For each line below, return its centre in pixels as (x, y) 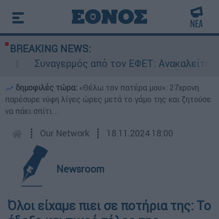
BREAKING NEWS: (50, 49)
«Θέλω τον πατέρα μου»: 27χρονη (139, 88)
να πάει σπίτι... (32, 111)
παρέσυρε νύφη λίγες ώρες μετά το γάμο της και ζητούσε (108, 99)
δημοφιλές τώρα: (46, 88)
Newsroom (80, 169)
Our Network (65, 133)
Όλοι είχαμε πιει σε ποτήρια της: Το (109, 206)
